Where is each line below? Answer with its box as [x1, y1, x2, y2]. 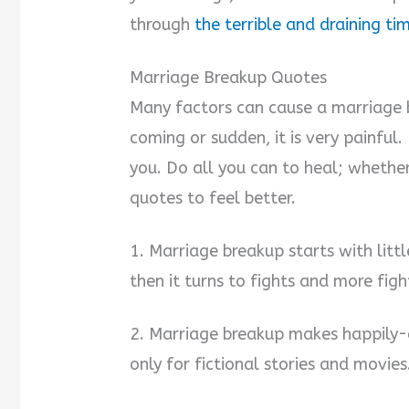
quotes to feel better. [130, 188, 297, 209]
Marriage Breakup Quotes [130, 68, 328, 89]
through [130, 15, 195, 36]
